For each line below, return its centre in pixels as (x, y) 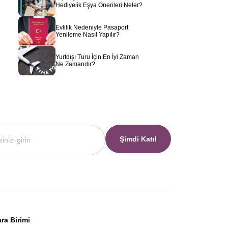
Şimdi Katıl (138, 139)
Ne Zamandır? (75, 64)
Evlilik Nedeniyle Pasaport (92, 27)
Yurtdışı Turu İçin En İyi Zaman (97, 57)
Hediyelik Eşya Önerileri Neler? (99, 5)
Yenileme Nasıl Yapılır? (88, 35)
